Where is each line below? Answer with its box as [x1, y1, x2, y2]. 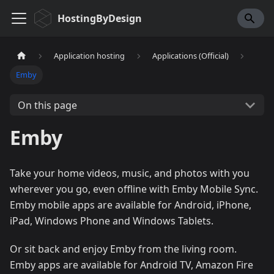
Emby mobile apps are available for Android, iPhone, [10, 198, 251, 212]
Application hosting [54, 50, 125, 62]
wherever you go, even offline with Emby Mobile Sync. [10, 182, 258, 196]
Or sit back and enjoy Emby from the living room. [10, 242, 237, 256]
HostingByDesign [57, 12, 142, 25]
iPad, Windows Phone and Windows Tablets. [10, 214, 213, 228]
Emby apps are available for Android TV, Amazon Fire [10, 258, 253, 272]
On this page [17, 98, 77, 112]
